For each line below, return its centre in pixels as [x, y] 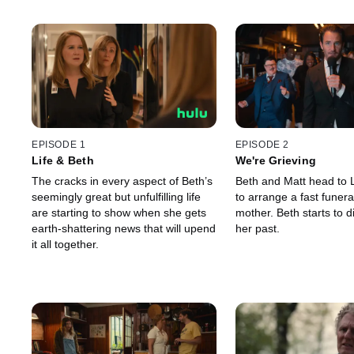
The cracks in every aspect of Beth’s [122, 181]
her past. [257, 229]
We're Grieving [276, 161]
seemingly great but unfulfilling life [116, 197]
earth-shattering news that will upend [124, 229]
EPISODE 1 [59, 145]
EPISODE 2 [262, 145]
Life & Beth [63, 161]
